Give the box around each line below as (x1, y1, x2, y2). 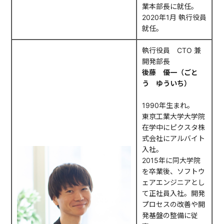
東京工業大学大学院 (142, 112, 205, 121)
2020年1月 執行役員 (142, 13, 207, 22)
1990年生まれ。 (142, 101, 194, 110)
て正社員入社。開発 (142, 189, 205, 198)
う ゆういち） (142, 79, 191, 88)
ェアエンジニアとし (142, 178, 205, 187)
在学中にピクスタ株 (142, 123, 205, 132)
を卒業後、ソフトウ (142, 167, 205, 176)
